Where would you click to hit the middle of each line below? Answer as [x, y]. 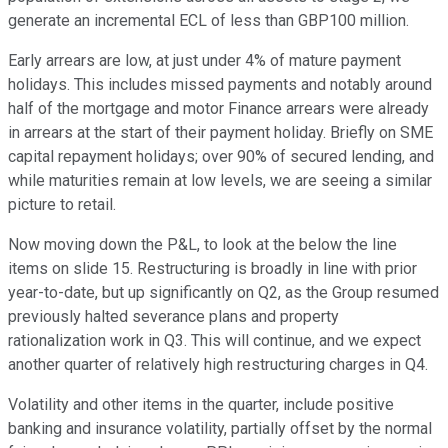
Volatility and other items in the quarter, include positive [201, 405]
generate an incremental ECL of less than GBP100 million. [208, 21]
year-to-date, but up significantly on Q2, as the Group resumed [223, 293]
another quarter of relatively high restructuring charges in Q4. [218, 365]
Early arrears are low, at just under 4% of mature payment [204, 61]
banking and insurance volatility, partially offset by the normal [220, 429]
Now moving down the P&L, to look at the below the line [202, 245]
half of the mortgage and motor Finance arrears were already [218, 109]
